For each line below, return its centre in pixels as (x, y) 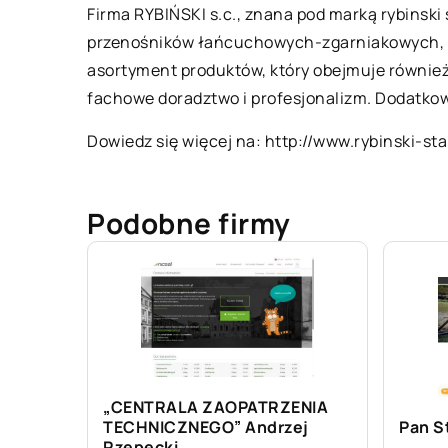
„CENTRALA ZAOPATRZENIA (215, 407)
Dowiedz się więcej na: (176, 141)
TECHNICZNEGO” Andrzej (206, 427)
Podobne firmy (189, 223)
